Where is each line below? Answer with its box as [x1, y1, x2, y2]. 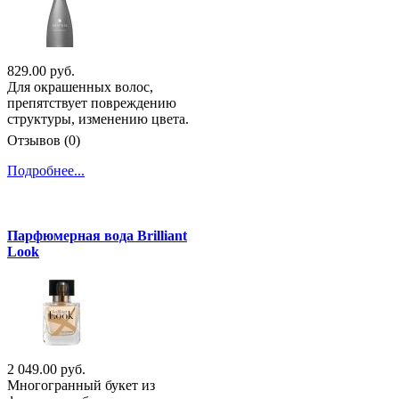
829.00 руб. [7, 62, 75, 78]
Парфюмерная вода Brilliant [7, 228, 187, 244]
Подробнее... [7, 162, 85, 178]
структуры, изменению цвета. [7, 110, 189, 126]
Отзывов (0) [7, 132, 80, 148]
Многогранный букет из [7, 378, 155, 394]
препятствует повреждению [7, 94, 176, 110]
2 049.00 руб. [7, 362, 85, 378]
